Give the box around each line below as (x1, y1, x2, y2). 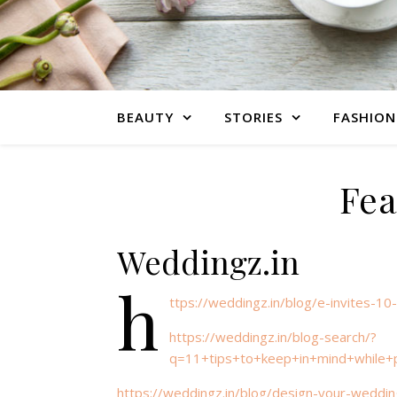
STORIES (224, 108, 283, 126)
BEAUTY (117, 108, 174, 126)
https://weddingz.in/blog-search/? (169, 328, 377, 346)
